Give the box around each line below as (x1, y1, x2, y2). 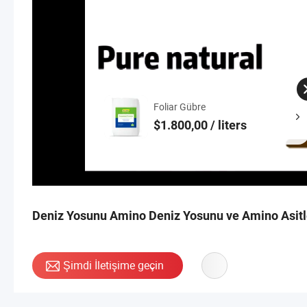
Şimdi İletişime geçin (63, 258, 164, 273)
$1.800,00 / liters (153, 117, 247, 132)
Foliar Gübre (153, 99, 206, 113)
